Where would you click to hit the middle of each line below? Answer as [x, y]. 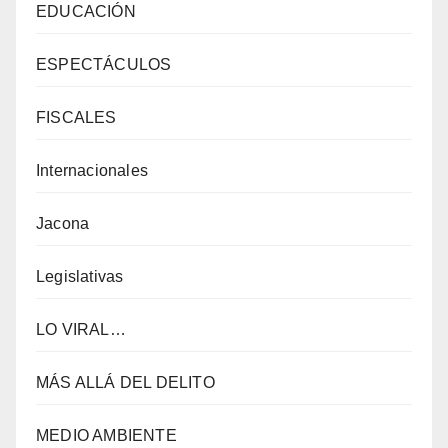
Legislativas [80, 277]
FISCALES [76, 118]
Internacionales [92, 171]
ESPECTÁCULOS [104, 65]
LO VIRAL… [81, 330]
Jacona [63, 224]
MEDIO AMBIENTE [106, 436]
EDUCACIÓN [86, 12]
